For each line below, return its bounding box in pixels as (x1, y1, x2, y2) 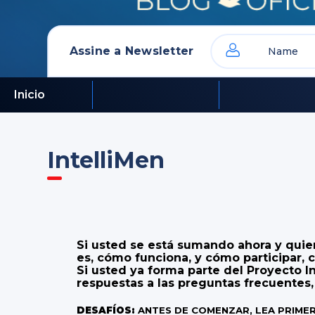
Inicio (14, 88, 45, 101)
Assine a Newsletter (69, 44, 194, 58)
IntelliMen (47, 146, 165, 174)
